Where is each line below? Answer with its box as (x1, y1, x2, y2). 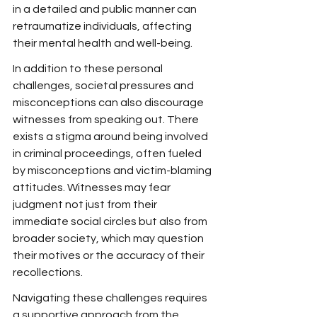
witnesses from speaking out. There (13, 114, 201, 125)
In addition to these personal (13, 63, 165, 74)
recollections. (13, 267, 83, 278)
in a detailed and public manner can (13, 4, 199, 15)
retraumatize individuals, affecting (13, 21, 194, 32)
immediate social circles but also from (13, 216, 209, 227)
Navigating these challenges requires (13, 292, 209, 304)
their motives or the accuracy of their (13, 250, 207, 261)
